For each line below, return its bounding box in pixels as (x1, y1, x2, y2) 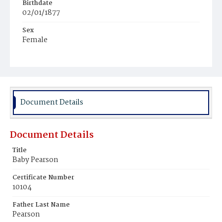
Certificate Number (12, 172, 74, 183)
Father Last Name (12, 200, 70, 210)
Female (22, 34, 48, 46)
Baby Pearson (12, 154, 58, 166)
